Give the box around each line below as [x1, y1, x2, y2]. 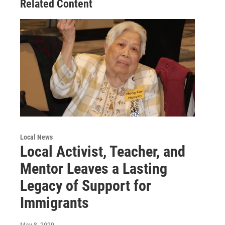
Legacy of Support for [20, 177, 151, 195]
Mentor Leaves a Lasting [20, 160, 167, 178]
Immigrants [20, 194, 89, 212]
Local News [20, 133, 53, 142]
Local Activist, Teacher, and [20, 143, 185, 161]
